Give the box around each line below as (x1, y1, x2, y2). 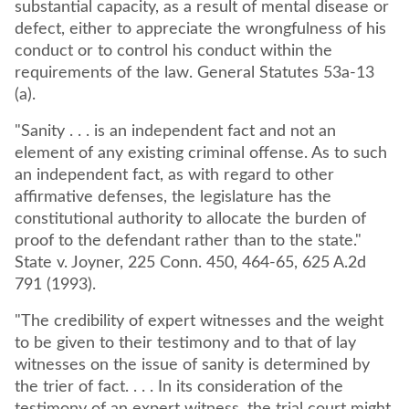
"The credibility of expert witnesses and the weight (15, 313, 383, 330)
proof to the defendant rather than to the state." (15, 233, 362, 249)
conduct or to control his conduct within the (15, 43, 332, 59)
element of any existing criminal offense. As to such (15, 145, 387, 162)
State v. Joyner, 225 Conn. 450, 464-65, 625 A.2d (15, 255, 366, 271)
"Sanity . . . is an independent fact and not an (15, 123, 336, 140)
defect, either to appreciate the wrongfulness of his (15, 21, 386, 37)
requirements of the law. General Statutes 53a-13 (15, 65, 323, 81)
